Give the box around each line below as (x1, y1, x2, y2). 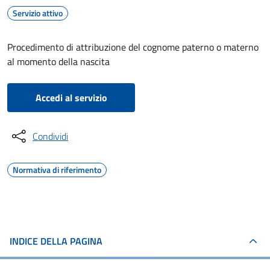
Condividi (33, 129, 68, 143)
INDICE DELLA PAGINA (10, 234, 102, 248)
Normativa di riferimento (13, 163, 101, 176)
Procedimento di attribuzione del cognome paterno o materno (7, 40, 259, 54)
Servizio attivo (13, 7, 63, 19)
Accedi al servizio (35, 90, 107, 105)
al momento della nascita (7, 54, 110, 69)
